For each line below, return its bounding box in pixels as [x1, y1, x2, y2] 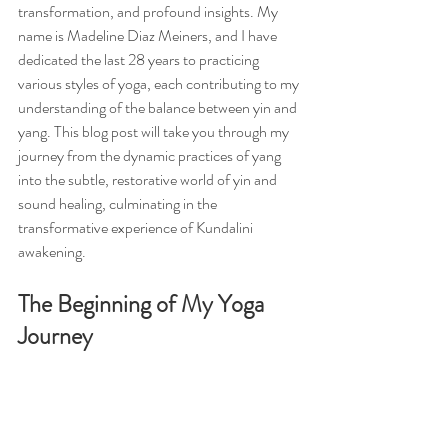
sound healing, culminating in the [18, 192, 220, 215]
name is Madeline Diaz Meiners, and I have [18, 24, 280, 47]
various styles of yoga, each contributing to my [18, 72, 302, 95]
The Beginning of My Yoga [18, 287, 269, 321]
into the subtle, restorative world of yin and [18, 168, 280, 191]
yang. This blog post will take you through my [18, 120, 292, 143]
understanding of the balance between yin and [18, 96, 300, 119]
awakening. [18, 240, 86, 263]
